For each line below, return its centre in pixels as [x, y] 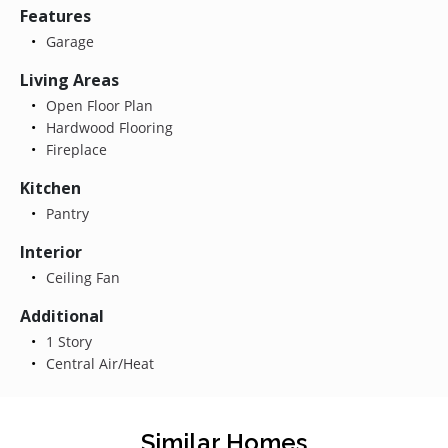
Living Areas [69, 79]
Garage [67, 41]
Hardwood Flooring [107, 127]
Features [55, 15]
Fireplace [74, 149]
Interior [51, 251]
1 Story [66, 341]
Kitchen [50, 187]
